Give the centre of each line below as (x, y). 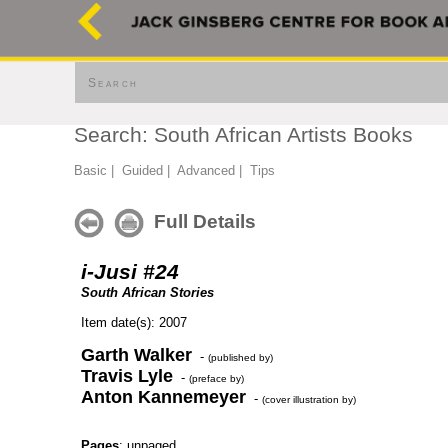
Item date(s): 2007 (134, 322)
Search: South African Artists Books (243, 135)
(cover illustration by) (309, 399)
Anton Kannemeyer (163, 397)
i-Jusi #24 (130, 272)
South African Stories (147, 292)
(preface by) (216, 378)
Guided (142, 170)
